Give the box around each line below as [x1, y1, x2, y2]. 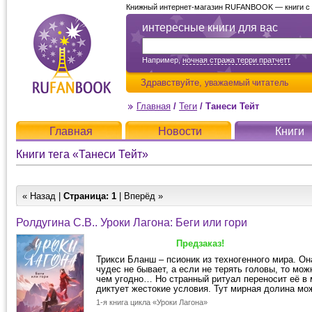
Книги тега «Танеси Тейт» [16, 148, 148, 160]
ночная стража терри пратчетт [182, 56, 290, 64]
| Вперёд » [116, 191, 163, 201]
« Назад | [22, 191, 63, 201]
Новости [158, 125, 202, 137]
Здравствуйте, [141, 77, 205, 88]
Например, [142, 56, 182, 64]
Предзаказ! [176, 238, 224, 249]
